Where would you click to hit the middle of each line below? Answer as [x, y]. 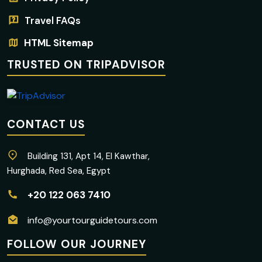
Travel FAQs [53, 20]
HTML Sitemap [59, 43]
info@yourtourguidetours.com [92, 220]
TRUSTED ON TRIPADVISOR [86, 65]
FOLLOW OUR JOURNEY [77, 244]
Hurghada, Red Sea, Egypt [59, 170]
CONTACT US [46, 124]
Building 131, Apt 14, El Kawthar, [89, 156]
